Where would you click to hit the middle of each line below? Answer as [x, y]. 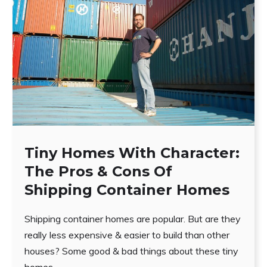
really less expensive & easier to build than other [127, 235]
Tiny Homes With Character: [132, 153]
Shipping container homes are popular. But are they [132, 218]
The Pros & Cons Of [98, 171]
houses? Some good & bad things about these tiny [131, 251]
